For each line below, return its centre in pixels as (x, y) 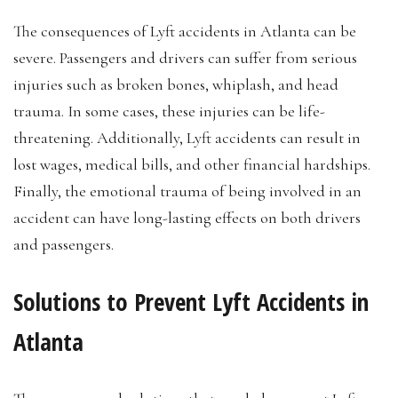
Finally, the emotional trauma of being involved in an (187, 191)
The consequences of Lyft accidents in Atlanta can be (185, 31)
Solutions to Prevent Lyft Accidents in (191, 301)
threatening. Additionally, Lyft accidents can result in (187, 137)
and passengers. (64, 244)
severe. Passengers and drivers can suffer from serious (185, 57)
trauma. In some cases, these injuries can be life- (169, 111)
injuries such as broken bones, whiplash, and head (176, 84)
